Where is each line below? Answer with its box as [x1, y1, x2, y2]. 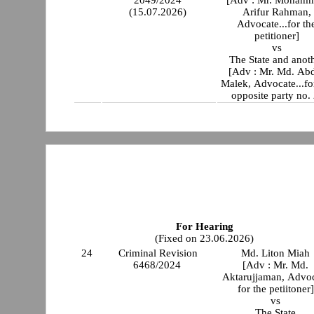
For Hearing [175, 221, 233, 233]
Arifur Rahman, [242, 6, 311, 18]
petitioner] [254, 30, 299, 42]
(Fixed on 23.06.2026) [155, 233, 254, 245]
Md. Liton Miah [241, 247, 310, 259]
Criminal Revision [118, 247, 198, 259]
